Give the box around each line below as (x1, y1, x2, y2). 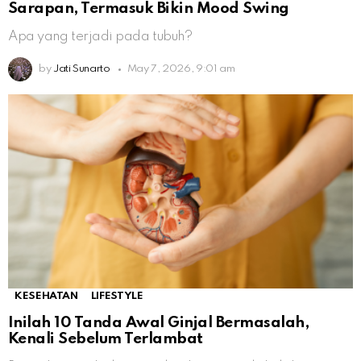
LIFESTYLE (90, 291, 143, 302)
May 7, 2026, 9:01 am (127, 64, 235, 75)
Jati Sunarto (52, 64, 110, 75)
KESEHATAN (15, 291, 78, 302)
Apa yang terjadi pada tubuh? (8, 30, 193, 44)
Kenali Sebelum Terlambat (8, 330, 203, 346)
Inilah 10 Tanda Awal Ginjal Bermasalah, (8, 314, 309, 330)
